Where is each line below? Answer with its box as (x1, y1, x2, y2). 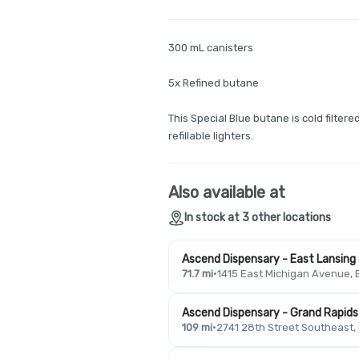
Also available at (168, 183, 285, 202)
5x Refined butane (168, 77, 259, 89)
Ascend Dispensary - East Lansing (182, 252, 356, 266)
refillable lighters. (168, 130, 253, 142)
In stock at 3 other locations (184, 211, 331, 224)
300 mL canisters (168, 42, 253, 54)
